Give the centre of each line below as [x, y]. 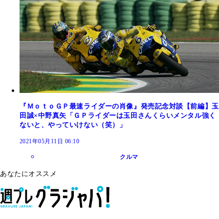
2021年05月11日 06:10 [50, 142]
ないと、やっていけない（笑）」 [73, 125]
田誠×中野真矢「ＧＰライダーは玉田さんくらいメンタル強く [118, 116]
